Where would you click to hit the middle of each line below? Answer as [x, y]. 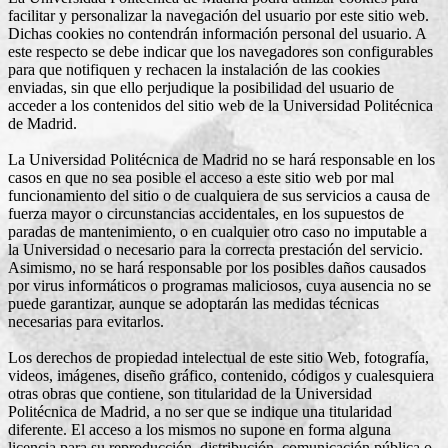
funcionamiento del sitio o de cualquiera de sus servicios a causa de [219, 195]
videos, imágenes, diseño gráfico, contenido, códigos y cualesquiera [221, 375]
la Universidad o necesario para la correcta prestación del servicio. [215, 249]
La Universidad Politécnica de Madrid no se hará [164, 159]
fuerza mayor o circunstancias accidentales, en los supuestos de [206, 213]
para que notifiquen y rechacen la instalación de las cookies [194, 69]
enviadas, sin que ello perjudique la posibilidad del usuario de [201, 87]
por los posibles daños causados [324, 267]
